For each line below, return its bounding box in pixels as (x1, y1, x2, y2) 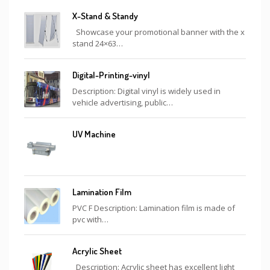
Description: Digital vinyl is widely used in (72, 86, 221, 97)
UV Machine (72, 128, 116, 140)
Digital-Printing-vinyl (72, 69, 150, 81)
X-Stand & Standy (72, 10, 138, 22)
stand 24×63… (72, 38, 123, 49)
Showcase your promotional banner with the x (72, 27, 245, 38)
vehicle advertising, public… (72, 97, 173, 108)
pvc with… (72, 214, 108, 225)
